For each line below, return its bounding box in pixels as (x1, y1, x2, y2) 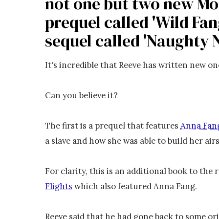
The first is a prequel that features (45, 120, 180, 131)
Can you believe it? (45, 90, 118, 101)
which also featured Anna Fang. (72, 181, 197, 192)
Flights (45, 181, 72, 192)
